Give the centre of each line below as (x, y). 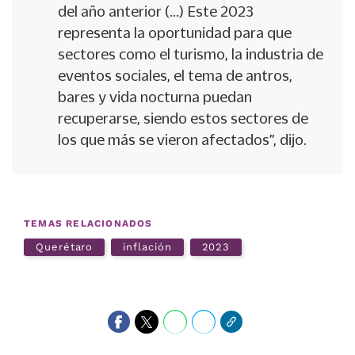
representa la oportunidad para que (175, 33)
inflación (147, 247)
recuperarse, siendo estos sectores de (183, 118)
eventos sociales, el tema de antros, (175, 76)
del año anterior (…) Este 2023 (156, 11)
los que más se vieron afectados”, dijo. (182, 140)
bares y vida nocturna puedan (155, 97)
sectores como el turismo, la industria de (191, 54)
